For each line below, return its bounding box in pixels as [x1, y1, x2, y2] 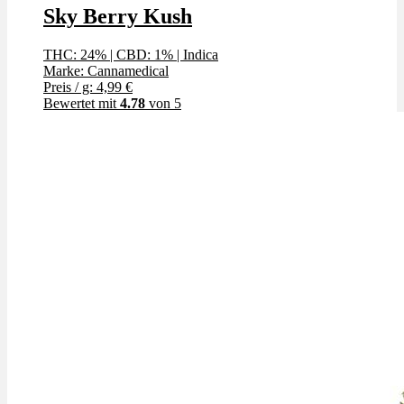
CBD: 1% [116, 46, 173, 62]
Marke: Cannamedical [43, 62, 169, 78]
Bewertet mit [43, 95, 120, 111]
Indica [183, 46, 218, 62]
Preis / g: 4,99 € [43, 78, 133, 95]
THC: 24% [43, 46, 106, 62]
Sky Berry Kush [43, 4, 192, 28]
